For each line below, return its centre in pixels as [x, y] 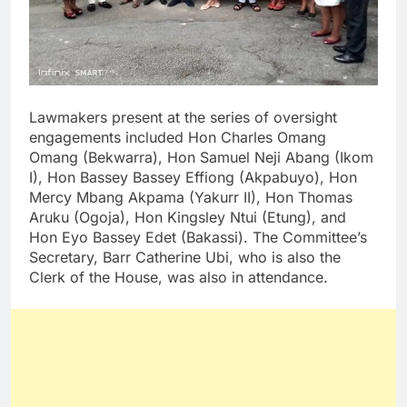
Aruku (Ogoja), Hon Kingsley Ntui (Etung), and [188, 217]
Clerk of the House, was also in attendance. [179, 277]
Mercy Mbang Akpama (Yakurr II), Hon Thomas [191, 197]
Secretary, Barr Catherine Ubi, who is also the [185, 257]
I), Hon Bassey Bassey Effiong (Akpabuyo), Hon [193, 177]
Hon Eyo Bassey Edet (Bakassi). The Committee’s [198, 237]
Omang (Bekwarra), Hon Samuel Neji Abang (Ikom [201, 157]
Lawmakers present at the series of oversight [183, 117]
